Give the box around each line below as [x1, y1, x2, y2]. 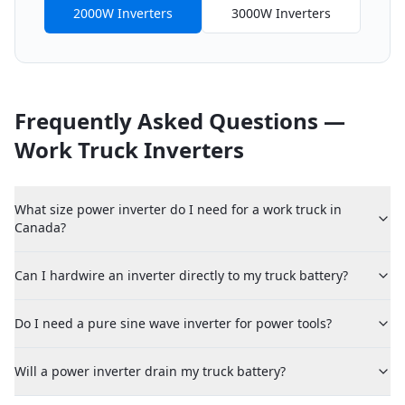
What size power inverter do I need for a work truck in [14, 201, 342, 218]
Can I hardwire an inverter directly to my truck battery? [14, 267, 348, 284]
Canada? [14, 219, 66, 236]
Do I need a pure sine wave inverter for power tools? [14, 315, 332, 332]
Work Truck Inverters [14, 135, 244, 165]
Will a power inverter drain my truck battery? [14, 363, 286, 380]
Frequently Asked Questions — [14, 106, 345, 136]
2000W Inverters [73, 5, 173, 22]
